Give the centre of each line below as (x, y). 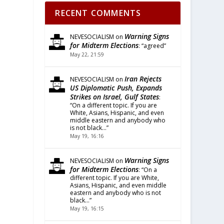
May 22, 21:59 (87, 54)
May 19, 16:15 (87, 208)
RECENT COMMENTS (98, 13)
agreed (154, 46)
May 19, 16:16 (87, 136)
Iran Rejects (143, 79)
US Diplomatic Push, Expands (116, 88)
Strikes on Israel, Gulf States (115, 97)
